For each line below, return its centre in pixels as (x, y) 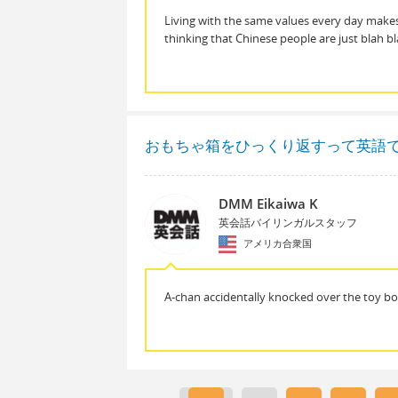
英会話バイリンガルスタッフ (287, 223)
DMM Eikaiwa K (268, 204)
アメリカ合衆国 (276, 243)
